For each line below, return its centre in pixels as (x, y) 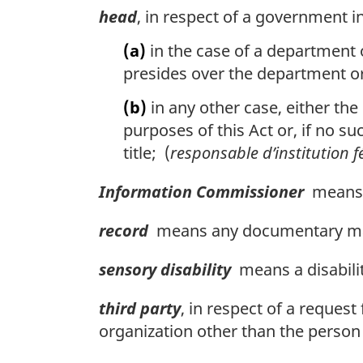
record (124, 230)
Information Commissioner (201, 191)
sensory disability (165, 269)
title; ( (147, 152)
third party (140, 308)
